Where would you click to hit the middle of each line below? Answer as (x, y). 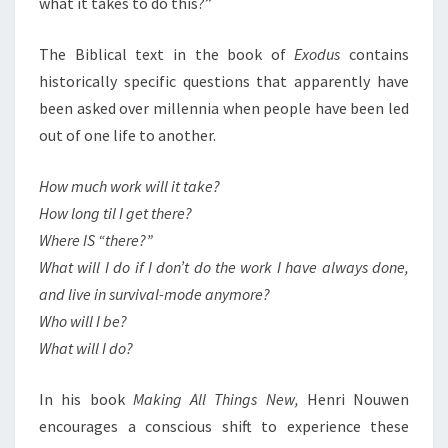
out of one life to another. (127, 135)
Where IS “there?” (96, 240)
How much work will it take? (129, 186)
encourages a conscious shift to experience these (224, 426)
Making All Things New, (215, 399)
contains (374, 54)
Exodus (317, 54)
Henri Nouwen (353, 399)
